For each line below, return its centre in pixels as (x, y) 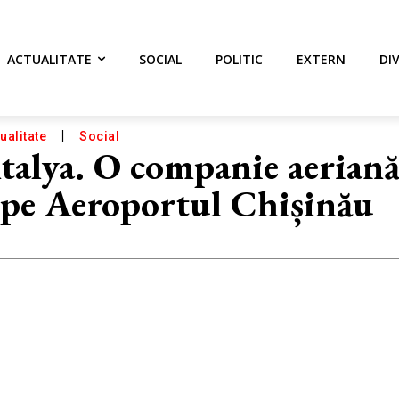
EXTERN (321, 59)
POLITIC (239, 59)
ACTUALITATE (49, 59)
